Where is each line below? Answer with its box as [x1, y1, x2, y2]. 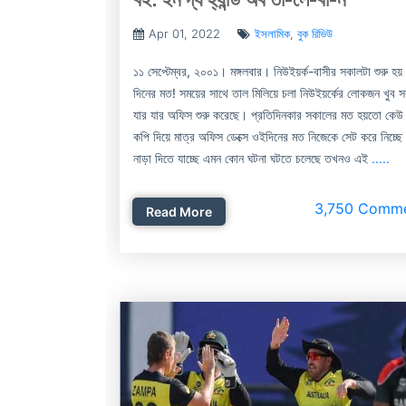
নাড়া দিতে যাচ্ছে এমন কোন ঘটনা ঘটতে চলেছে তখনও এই [133, 150, 372, 166]
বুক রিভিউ [297, 26, 333, 41]
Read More [146, 204, 212, 219]
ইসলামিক [255, 26, 290, 41]
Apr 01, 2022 [149, 26, 220, 41]
